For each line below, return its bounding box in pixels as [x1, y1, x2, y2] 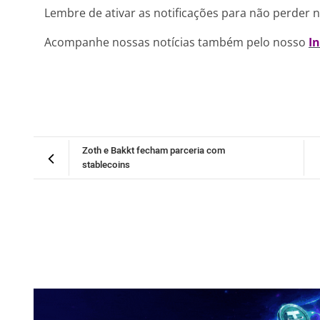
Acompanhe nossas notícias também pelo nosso [44, 34, 309, 50]
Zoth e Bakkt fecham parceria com [82, 144, 225, 158]
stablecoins [82, 158, 130, 172]
